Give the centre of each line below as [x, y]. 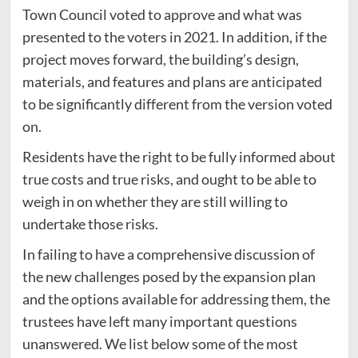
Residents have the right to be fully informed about [179, 156]
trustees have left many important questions [159, 321]
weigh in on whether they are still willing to [155, 201]
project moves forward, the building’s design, [160, 59]
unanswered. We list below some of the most [160, 343]
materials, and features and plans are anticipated [172, 81]
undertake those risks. [90, 223]
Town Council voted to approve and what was [162, 14]
